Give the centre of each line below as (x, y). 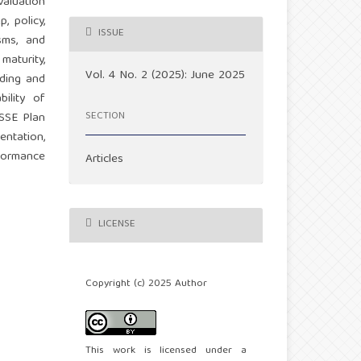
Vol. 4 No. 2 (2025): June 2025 (166, 75)
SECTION (105, 117)
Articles (105, 159)
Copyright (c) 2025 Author (147, 284)
